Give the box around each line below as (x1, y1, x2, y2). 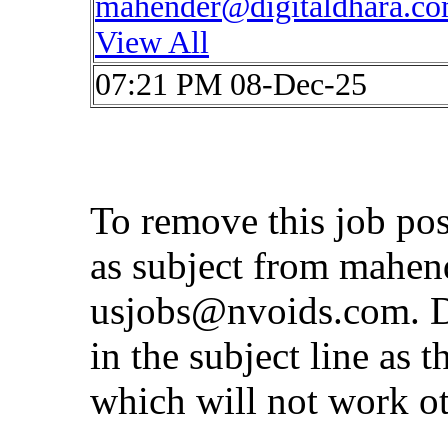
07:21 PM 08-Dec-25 (95, 67, 367, 102)
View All (95, 25, 209, 60)
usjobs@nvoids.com (90, 289, 410, 332)
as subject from (90, 244, 339, 287)
